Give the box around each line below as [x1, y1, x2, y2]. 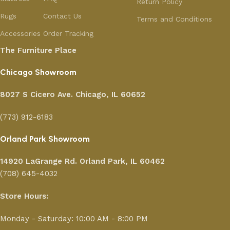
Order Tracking [43, 29, 93, 38]
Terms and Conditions [136, 15, 212, 24]
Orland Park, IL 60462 [80, 157, 167, 166]
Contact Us [43, 12, 82, 21]
